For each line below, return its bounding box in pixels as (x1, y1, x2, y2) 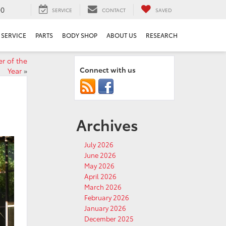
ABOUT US (106, 31, 137, 40)
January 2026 (84, 203, 126, 212)
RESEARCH (146, 31, 178, 40)
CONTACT (102, 6, 126, 14)
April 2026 (84, 172, 117, 181)
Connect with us (80, 65, 136, 75)
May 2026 (84, 161, 115, 170)
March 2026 (84, 182, 122, 191)
